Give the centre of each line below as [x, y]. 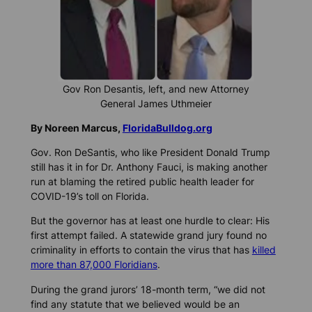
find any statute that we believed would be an [135, 304]
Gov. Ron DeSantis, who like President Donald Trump [150, 153]
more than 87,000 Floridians [94, 265]
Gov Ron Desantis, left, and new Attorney [156, 88]
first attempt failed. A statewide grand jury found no [148, 235]
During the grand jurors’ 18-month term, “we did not [148, 289]
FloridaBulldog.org [167, 128]
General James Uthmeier [156, 103]
